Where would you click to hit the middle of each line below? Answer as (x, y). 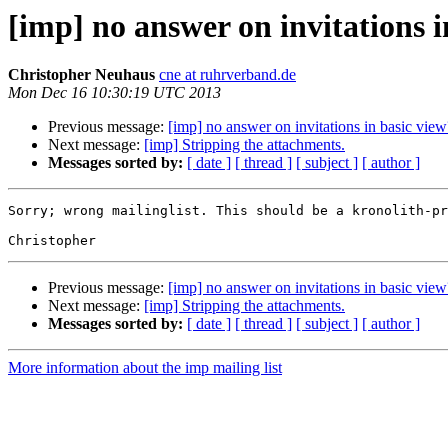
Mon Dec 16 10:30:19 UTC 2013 (114, 93)
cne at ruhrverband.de (227, 75)
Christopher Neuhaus (81, 75)
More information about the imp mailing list (145, 368)
